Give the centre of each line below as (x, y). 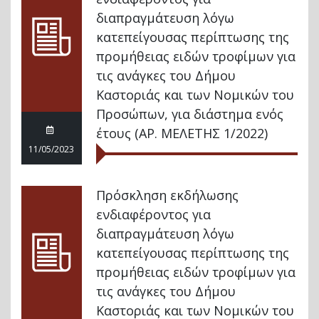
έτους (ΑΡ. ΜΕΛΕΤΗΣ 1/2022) (182, 133)
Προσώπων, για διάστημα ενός (190, 114)
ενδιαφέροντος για (153, 214)
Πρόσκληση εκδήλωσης (167, 195)
